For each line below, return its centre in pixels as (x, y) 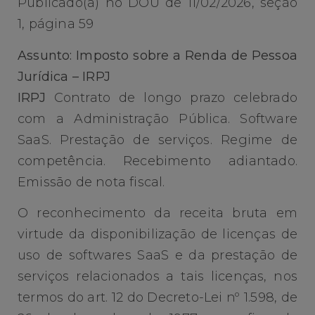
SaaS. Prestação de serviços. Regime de (157, 140)
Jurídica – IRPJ (64, 76)
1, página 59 (56, 24)
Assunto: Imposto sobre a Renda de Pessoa (157, 55)
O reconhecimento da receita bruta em (157, 213)
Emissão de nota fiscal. (91, 182)
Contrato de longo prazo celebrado (171, 97)
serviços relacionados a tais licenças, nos (157, 277)
